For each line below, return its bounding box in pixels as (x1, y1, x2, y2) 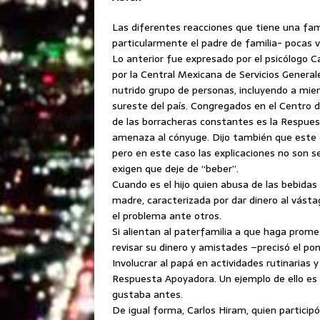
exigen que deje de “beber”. (112, 161, 239, 176)
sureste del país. (112, 98, 191, 114)
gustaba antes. (112, 286, 183, 302)
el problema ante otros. (112, 208, 221, 224)
